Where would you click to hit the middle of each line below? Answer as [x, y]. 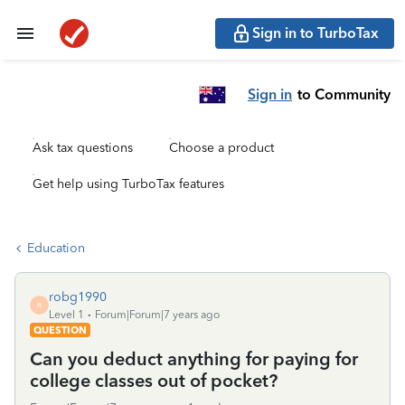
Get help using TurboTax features [128, 184]
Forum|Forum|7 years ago [157, 315]
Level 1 [66, 315]
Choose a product [221, 148]
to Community [344, 94]
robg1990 [78, 297]
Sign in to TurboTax [316, 33]
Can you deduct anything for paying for [194, 359]
